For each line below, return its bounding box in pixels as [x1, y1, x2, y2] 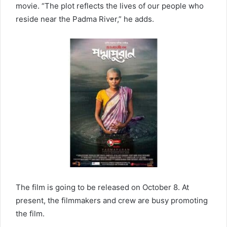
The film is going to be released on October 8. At [16, 182, 189, 192]
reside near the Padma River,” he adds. [16, 14, 154, 24]
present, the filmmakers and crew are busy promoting [16, 195, 208, 205]
